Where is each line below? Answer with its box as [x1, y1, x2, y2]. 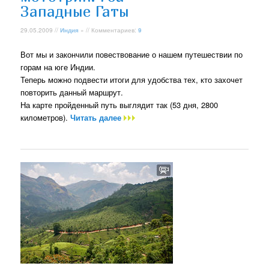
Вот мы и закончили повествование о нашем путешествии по [20, 48, 243, 60]
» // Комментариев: [79, 25, 139, 34]
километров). [20, 111, 71, 123]
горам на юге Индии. [20, 61, 96, 73]
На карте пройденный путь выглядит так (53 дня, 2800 [20, 98, 219, 110]
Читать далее [70, 111, 124, 123]
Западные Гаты [20, 2, 130, 21]
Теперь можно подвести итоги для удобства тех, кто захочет [20, 73, 243, 85]
